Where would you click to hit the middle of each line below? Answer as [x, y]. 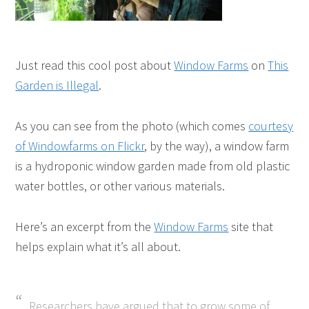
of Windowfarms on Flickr [80, 146]
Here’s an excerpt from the [85, 227]
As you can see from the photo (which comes [132, 126]
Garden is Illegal [57, 85]
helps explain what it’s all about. [98, 247]
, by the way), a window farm [217, 146]
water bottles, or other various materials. [120, 186]
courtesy [271, 126]
